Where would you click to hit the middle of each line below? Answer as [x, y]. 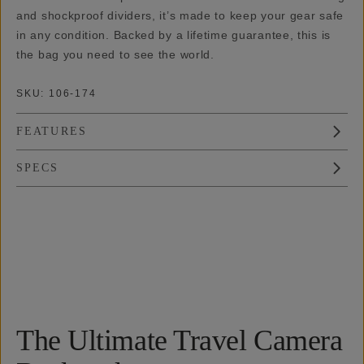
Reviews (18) [135, 181]
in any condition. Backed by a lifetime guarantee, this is [173, 35]
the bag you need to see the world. [115, 54]
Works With [269, 181]
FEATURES [52, 131]
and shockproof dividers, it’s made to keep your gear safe [180, 15]
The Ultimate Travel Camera [180, 340]
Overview [52, 181]
